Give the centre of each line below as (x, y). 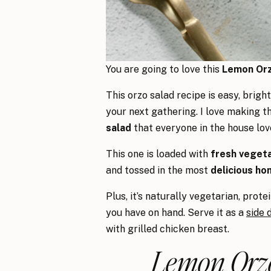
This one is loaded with (158, 154)
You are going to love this (164, 70)
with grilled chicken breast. (168, 229)
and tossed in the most (158, 171)
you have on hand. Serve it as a (176, 213)
